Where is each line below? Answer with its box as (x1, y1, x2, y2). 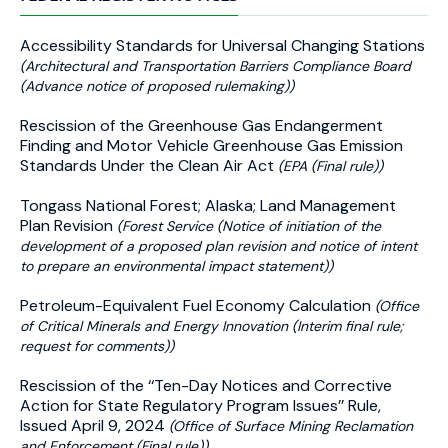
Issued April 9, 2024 (20, 415, 169, 436)
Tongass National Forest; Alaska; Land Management (20, 195, 396, 216)
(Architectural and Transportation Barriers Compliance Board (20, 57, 411, 75)
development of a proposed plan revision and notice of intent (20, 237, 417, 255)
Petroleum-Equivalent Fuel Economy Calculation (20, 295, 375, 316)
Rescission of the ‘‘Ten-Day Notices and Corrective (20, 375, 392, 396)
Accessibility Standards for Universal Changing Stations (20, 35, 425, 56)
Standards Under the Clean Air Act (20, 155, 278, 176)
